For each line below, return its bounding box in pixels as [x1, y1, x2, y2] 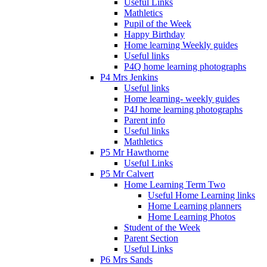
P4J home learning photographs [124, 104, 243, 114]
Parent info [124, 114, 165, 125]
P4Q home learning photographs [124, 61, 246, 72]
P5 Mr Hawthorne [100, 147, 169, 157]
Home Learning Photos [148, 211, 235, 222]
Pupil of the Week [124, 18, 191, 29]
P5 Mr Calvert [100, 168, 154, 179]
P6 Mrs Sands [100, 254, 153, 265]
